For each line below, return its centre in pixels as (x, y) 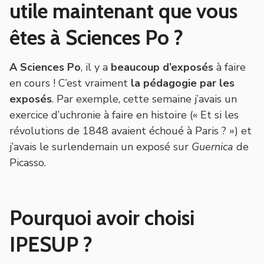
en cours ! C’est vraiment (70, 83)
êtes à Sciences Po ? (96, 37)
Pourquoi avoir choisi (102, 217)
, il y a (96, 67)
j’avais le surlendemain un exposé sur (100, 146)
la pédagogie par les (183, 83)
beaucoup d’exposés (162, 67)
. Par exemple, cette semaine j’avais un (144, 99)
